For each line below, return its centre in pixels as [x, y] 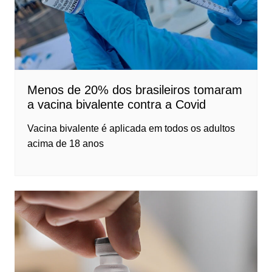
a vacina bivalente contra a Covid [116, 105]
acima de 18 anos [65, 144]
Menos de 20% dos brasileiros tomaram [134, 90]
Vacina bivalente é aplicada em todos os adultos [131, 129]
